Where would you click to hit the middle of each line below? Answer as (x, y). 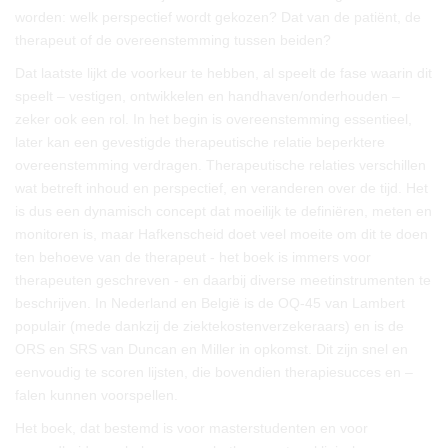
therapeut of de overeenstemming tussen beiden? (173, 40)
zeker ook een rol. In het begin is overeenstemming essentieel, (213, 119)
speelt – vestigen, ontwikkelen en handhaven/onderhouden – (207, 96)
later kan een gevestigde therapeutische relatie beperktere (200, 142)
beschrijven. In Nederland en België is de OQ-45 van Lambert (210, 303)
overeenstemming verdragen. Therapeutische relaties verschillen (220, 165)
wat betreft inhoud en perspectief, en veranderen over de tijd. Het (221, 188)
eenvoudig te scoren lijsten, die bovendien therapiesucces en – (214, 372)
